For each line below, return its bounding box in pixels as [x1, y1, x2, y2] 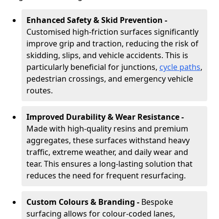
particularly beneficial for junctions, [26, 62, 159, 72]
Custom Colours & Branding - [26, 197, 141, 207]
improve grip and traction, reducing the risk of [26, 38, 198, 49]
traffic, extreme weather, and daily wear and [26, 147, 188, 157]
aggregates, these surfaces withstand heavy [26, 135, 190, 146]
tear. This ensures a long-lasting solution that [26, 158, 193, 169]
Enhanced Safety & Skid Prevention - [26, 15, 167, 25]
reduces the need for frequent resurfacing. [26, 170, 186, 181]
